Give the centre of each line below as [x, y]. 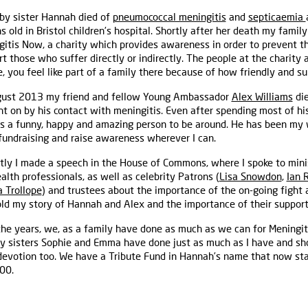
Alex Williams [262, 96]
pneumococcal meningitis [169, 16]
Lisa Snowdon [250, 176]
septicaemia [277, 16]
